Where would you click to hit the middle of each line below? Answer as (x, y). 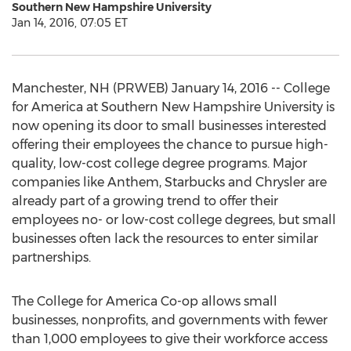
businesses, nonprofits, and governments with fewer (170, 320)
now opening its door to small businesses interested (169, 126)
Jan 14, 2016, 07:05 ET (70, 23)
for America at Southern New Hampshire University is (173, 107)
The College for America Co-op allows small (145, 301)
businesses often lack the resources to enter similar (165, 239)
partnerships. (51, 257)
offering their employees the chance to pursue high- (170, 145)
